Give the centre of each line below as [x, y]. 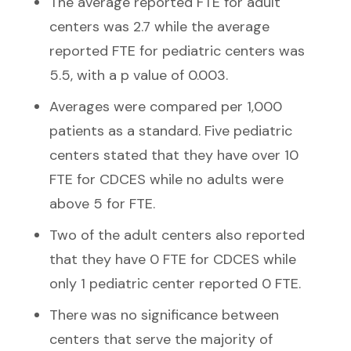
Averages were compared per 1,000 [166, 107]
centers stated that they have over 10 [174, 156]
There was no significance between [164, 315]
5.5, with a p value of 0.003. [139, 76]
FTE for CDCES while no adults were [166, 180]
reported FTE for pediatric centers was [177, 51]
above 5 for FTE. [104, 204]
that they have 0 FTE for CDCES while [173, 260]
